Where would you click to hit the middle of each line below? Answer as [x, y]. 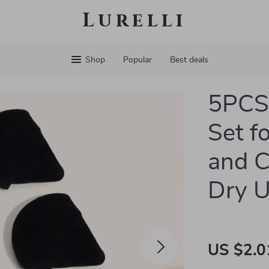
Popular [137, 60]
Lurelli [134, 21]
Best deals [189, 60]
